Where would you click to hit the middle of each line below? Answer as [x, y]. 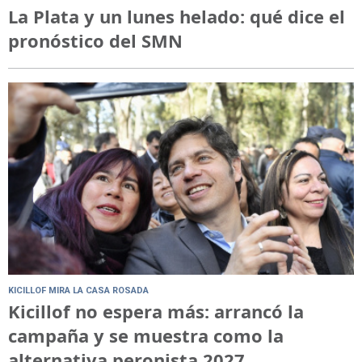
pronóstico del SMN [95, 41]
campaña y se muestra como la [146, 336]
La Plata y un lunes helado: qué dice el [177, 17]
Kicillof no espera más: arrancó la [156, 311]
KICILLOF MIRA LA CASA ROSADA [78, 291]
